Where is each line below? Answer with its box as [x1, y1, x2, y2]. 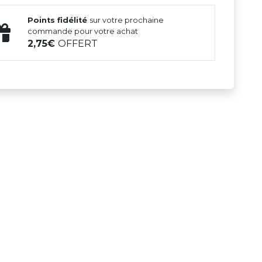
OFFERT [58, 38, 98, 50]
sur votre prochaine [89, 16, 164, 25]
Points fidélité [27, 16, 90, 25]
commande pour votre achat [27, 27, 139, 36]
